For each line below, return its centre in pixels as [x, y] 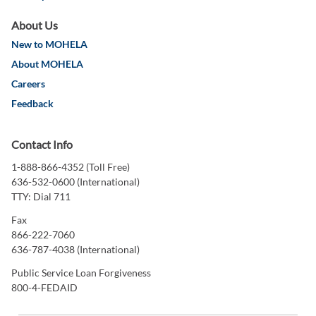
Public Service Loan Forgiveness [81, 273]
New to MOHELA [49, 44]
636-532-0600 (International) [75, 182]
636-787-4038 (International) [75, 250]
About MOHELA [47, 64]
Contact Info [42, 145]
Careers [28, 84]
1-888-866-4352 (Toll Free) [71, 167]
